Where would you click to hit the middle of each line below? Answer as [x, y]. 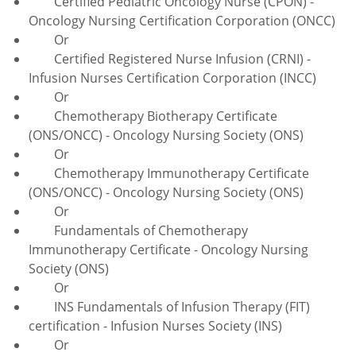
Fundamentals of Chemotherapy [138, 230]
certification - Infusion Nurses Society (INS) [155, 325]
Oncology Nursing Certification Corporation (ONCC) [182, 20]
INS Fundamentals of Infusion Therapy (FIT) [169, 306]
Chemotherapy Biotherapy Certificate [153, 116]
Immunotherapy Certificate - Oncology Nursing [168, 249]
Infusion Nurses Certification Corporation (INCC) [172, 77]
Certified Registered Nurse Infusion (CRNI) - [170, 58]
